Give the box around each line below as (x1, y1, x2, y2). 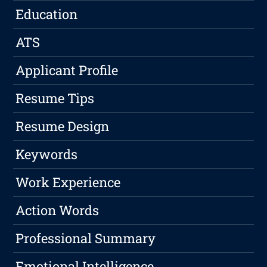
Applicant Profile (15, 61, 119, 79)
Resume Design (15, 117, 110, 135)
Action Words (15, 201, 100, 219)
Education (15, 5, 78, 23)
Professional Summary (15, 229, 156, 247)
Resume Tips (15, 89, 95, 107)
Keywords (15, 145, 78, 163)
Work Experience (15, 173, 121, 191)
